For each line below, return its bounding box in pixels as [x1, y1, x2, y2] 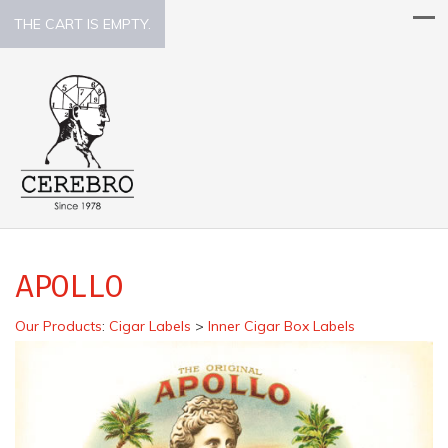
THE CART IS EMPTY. [14, 15, 151, 33]
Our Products [15, 316, 102, 335]
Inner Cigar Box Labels [208, 316, 355, 335]
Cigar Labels [109, 316, 191, 335]
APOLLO [15, 266, 124, 305]
